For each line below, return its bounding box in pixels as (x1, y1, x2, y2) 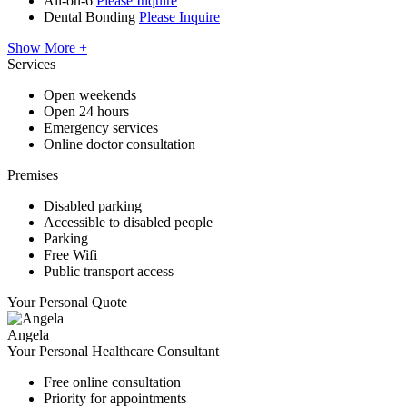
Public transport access (44, 263, 174, 279)
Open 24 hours (44, 103, 129, 119)
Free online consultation (44, 373, 181, 390)
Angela (7, 326, 49, 342)
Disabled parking (44, 197, 142, 213)
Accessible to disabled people (44, 213, 213, 230)
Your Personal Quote (7, 293, 127, 310)
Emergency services (44, 119, 158, 135)
